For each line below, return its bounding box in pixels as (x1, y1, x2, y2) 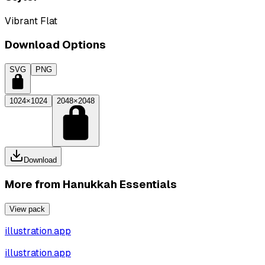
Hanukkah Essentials (63, 177, 177, 190)
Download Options (5, 38, 106, 51)
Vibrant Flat (5, 15, 57, 27)
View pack (9, 204, 45, 214)
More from (5, 177, 63, 190)
